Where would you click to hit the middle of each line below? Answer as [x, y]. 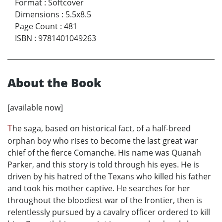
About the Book [55, 83]
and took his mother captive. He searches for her [99, 189]
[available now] [35, 108]
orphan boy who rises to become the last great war [103, 141]
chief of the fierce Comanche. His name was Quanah [104, 153]
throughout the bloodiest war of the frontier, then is [105, 200]
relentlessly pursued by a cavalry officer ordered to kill [109, 212]
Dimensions [37, 15]
